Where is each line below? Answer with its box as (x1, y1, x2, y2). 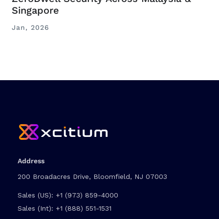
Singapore (12, 4, 59, 16)
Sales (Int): (18, 204, 56, 212)
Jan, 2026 (12, 23, 49, 31)
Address (18, 156, 44, 165)
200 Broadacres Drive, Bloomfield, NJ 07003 (18, 172, 167, 180)
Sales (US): (18, 191, 56, 199)
